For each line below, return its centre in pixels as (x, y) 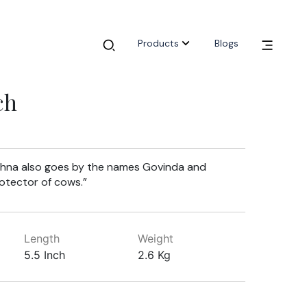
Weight (156, 238)
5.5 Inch (44, 255)
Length (41, 238)
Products (158, 44)
